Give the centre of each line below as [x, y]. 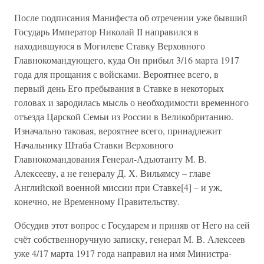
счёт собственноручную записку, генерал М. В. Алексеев [130, 239]
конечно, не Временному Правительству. [97, 201]
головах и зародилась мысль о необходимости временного [131, 102]
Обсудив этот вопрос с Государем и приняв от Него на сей [132, 225]
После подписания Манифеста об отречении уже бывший [131, 17]
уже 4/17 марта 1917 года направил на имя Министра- [123, 253]
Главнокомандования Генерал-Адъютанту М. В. [110, 159]
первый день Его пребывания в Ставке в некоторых [119, 88]
